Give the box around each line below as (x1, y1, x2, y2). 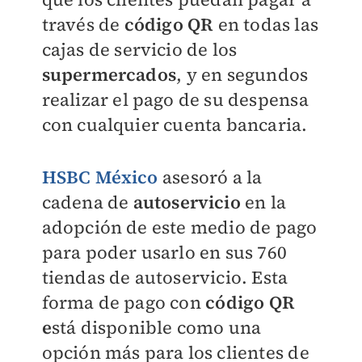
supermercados (41, 62, 177, 86)
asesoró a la (158, 165, 263, 189)
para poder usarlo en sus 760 (41, 240, 288, 264)
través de (41, 12, 124, 36)
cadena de (41, 190, 133, 214)
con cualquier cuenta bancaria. (41, 112, 308, 137)
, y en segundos (176, 62, 309, 86)
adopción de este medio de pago (41, 215, 318, 239)
